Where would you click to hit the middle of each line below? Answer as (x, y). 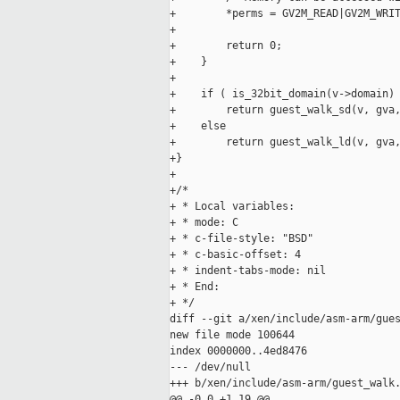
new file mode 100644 (232, 335)
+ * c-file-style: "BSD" (242, 239)
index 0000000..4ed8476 (238, 351)
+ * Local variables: (232, 207)
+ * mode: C (204, 223)
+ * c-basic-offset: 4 (235, 255)
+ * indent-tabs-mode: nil (248, 271)
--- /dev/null (210, 367)
